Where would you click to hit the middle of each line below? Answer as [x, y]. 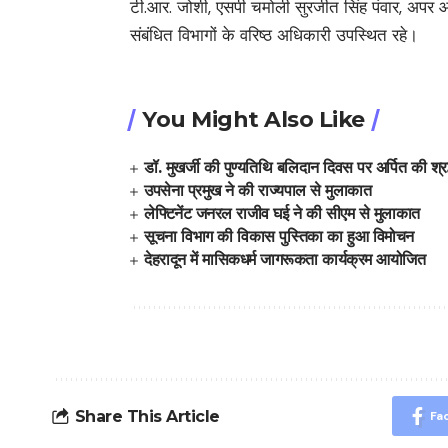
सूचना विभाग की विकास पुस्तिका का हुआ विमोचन [279, 236]
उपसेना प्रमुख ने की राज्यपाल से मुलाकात [258, 190]
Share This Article [147, 416]
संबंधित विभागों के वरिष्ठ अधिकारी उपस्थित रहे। [274, 34]
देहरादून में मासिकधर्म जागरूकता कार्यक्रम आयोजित [289, 259]
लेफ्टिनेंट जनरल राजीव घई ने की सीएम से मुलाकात [282, 213]
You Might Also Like [253, 119]
